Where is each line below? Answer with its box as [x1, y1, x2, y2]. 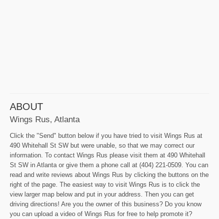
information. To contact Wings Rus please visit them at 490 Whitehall [10, 151, 205, 159]
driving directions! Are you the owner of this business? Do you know [10, 200, 201, 208]
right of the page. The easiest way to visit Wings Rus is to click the [10, 180, 200, 188]
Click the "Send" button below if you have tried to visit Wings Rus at [10, 131, 202, 139]
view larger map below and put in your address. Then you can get [10, 190, 194, 198]
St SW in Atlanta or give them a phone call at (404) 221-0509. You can [10, 161, 208, 169]
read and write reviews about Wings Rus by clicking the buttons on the [10, 171, 209, 178]
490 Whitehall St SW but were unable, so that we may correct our [10, 141, 195, 149]
